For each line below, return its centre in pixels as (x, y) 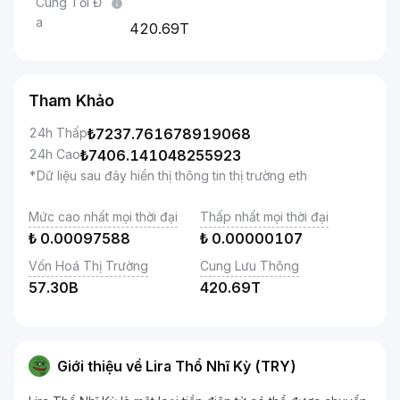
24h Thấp (58, 133)
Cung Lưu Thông (250, 266)
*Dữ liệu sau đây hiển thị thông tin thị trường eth (168, 175)
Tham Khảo (71, 100)
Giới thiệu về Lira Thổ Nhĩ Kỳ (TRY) (177, 366)
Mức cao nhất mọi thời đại (103, 217)
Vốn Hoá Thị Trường (88, 266)
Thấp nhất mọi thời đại (264, 217)
